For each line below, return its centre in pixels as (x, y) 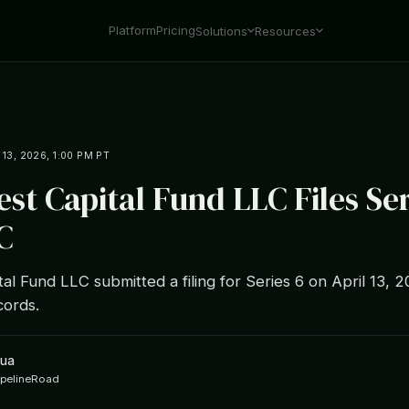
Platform (133, 30)
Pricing (176, 30)
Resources (286, 31)
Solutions (222, 31)
